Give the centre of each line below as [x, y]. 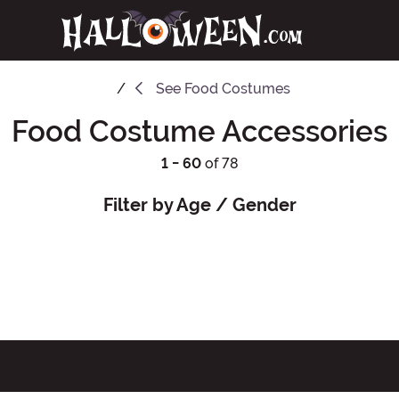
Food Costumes [237, 88]
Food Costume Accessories [199, 131]
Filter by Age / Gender [199, 205]
